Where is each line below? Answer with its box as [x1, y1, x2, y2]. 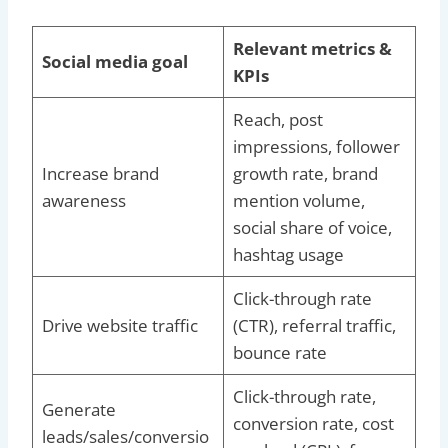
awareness [41, 188, 126, 212]
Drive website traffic [41, 313, 198, 337]
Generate [41, 397, 116, 421]
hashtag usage [232, 242, 344, 266]
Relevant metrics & [232, 36, 392, 60]
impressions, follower [232, 134, 400, 158]
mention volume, [232, 188, 365, 212]
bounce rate [232, 340, 327, 364]
